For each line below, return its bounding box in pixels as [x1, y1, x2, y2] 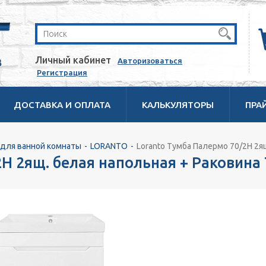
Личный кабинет [35, 55, 111, 65]
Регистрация [37, 68, 87, 77]
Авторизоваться [118, 56, 182, 65]
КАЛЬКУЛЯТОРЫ [142, 100, 214, 110]
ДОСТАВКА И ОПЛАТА [14, 100, 110, 110]
